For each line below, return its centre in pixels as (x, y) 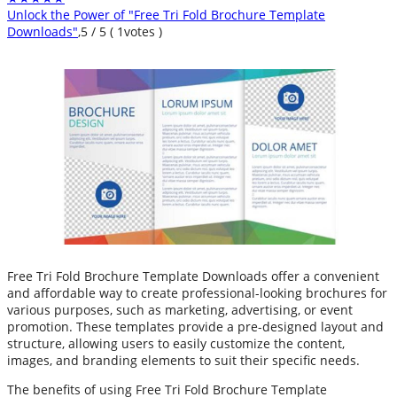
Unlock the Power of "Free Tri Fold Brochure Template (166, 15)
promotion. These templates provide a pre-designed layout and (195, 326)
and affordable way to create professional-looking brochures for (197, 292)
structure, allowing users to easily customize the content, (176, 343)
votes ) (143, 32)
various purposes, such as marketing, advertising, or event (180, 309)
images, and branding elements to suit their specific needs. (183, 360)
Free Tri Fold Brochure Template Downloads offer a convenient (193, 276)
